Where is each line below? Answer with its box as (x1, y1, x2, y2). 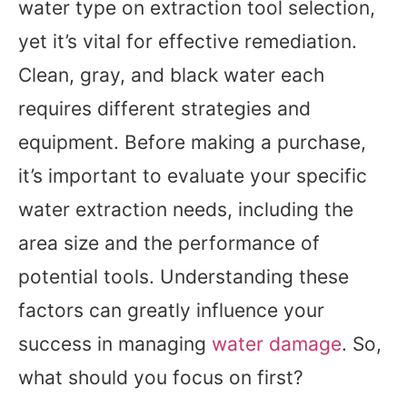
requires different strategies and (18, 97, 311, 121)
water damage (212, 333, 342, 356)
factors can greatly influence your (18, 299, 324, 323)
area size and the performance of (18, 232, 320, 255)
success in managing (18, 333, 212, 356)
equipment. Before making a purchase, (18, 131, 366, 154)
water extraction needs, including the (18, 198, 353, 222)
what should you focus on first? (18, 366, 303, 390)
